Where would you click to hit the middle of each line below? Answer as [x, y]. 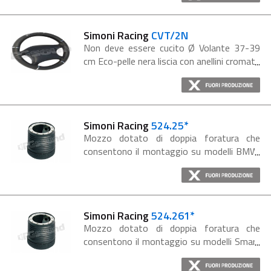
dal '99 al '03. [110, 255]
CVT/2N [170, 35]
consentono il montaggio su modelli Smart [172, 241]
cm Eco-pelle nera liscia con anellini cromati [170, 61]
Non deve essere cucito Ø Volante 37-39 [172, 48]
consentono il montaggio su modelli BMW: [172, 151]
